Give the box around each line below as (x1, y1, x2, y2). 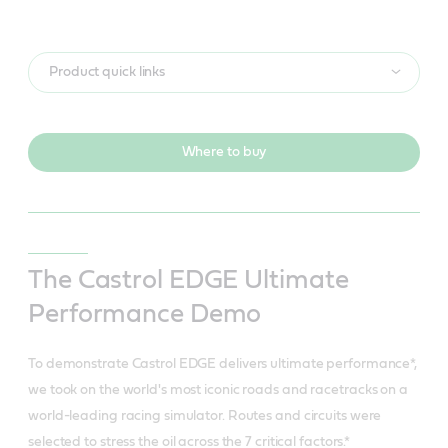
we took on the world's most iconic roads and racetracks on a (28, 382, 408, 397)
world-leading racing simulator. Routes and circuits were (28, 408, 382, 423)
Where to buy (181, 144, 267, 159)
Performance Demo (28, 300, 268, 327)
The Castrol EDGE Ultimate (28, 266, 349, 293)
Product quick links (49, 64, 166, 79)
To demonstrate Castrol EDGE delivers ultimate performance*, (28, 356, 418, 371)
